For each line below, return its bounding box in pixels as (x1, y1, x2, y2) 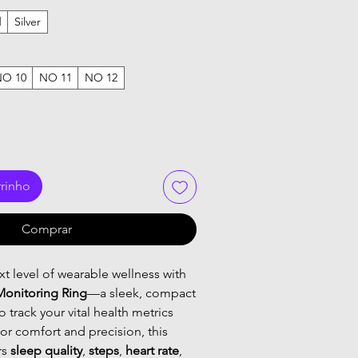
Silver (14, 14, 41, 29)
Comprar (21, 221, 72, 237)
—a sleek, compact (87, 284, 196, 300)
